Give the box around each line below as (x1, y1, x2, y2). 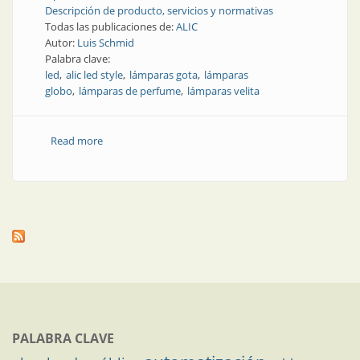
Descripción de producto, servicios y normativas (45, 3, 273, 18)
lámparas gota (129, 67, 198, 82)
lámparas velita (187, 84, 260, 98)
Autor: (45, 35, 77, 50)
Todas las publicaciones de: (45, 19, 176, 34)
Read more (50, 133, 103, 148)
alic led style (66, 67, 123, 82)
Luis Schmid (77, 35, 134, 50)
